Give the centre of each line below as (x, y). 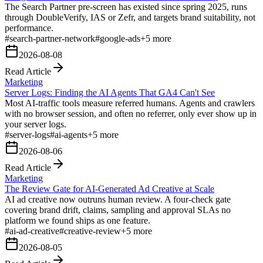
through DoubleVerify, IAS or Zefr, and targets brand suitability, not (130, 17)
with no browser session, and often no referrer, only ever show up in (131, 113)
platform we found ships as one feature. (77, 220)
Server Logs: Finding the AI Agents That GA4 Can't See (110, 92)
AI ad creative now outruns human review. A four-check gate (118, 199)
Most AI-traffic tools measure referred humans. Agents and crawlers (130, 103)
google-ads (120, 38)
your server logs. (36, 124)
